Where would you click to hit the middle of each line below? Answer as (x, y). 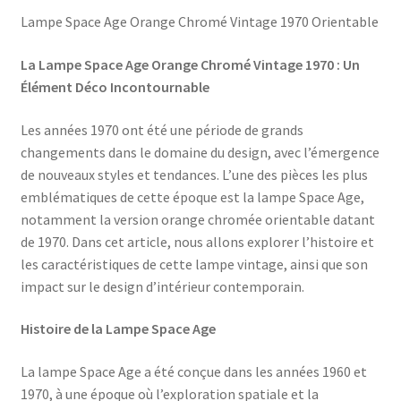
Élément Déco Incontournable (115, 86)
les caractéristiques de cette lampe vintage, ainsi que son (194, 264)
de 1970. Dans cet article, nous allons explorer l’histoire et (197, 241)
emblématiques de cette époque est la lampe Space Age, (192, 196)
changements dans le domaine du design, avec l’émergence (200, 152)
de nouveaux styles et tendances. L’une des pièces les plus (194, 174)
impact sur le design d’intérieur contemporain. (162, 286)
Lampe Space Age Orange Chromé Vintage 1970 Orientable (199, 22)
